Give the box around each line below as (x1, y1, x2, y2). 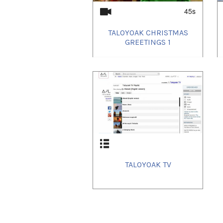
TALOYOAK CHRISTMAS (108, 27, 188, 37)
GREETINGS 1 (125, 37, 171, 47)
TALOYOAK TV (124, 159, 171, 169)
